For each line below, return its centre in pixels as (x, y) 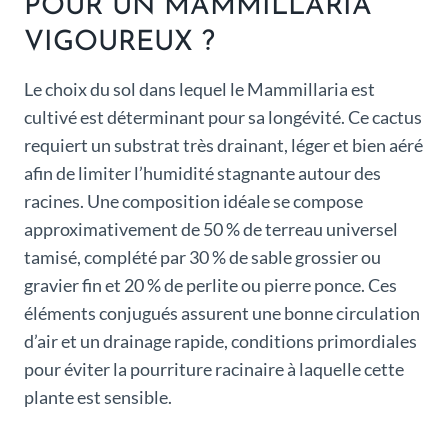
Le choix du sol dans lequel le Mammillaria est (199, 89)
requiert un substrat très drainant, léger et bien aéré (223, 145)
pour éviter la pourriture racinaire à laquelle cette (214, 369)
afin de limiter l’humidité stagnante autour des (202, 173)
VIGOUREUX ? (119, 43)
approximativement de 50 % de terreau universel (211, 229)
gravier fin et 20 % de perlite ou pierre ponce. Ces (210, 285)
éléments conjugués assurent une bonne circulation (222, 313)
